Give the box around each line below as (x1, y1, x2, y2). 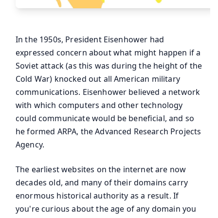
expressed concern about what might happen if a (16, 47, 201, 58)
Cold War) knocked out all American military (16, 73, 180, 85)
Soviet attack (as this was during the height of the (16, 60, 202, 72)
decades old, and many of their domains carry (16, 177, 188, 188)
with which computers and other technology (16, 100, 183, 111)
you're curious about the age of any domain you (16, 203, 197, 215)
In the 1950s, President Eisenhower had (16, 34, 164, 45)
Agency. (16, 139, 45, 150)
